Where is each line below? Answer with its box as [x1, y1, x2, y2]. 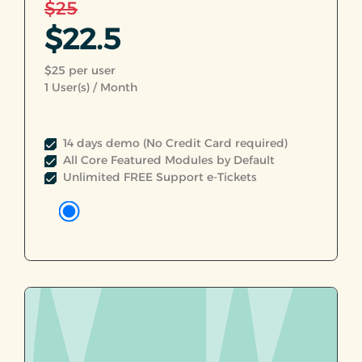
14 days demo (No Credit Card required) [63, 135, 288, 150]
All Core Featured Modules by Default [63, 152, 275, 167]
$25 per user [44, 62, 116, 78]
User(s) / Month [48, 79, 137, 95]
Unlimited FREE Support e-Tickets [63, 169, 257, 184]
